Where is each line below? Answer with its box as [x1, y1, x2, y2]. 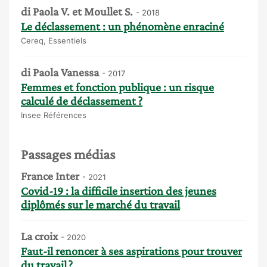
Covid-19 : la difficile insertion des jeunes [21, 184, 216, 198]
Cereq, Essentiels [21, 35, 86, 45]
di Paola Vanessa [21, 65, 99, 79]
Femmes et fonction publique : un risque [21, 80, 214, 94]
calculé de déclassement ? [21, 94, 142, 107]
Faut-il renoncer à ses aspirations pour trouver [21, 244, 242, 258]
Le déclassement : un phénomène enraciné [21, 19, 224, 33]
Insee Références [21, 110, 86, 120]
